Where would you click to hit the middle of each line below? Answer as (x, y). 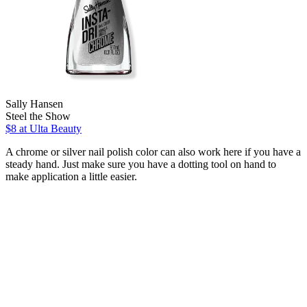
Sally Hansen (34, 103)
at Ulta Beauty (49, 128)
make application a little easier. (71, 176)
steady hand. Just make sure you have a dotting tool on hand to (141, 164)
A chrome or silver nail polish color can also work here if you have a (153, 151)
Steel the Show (38, 116)
